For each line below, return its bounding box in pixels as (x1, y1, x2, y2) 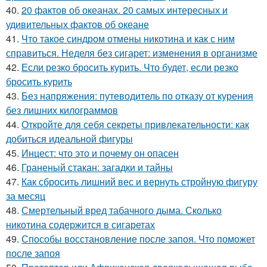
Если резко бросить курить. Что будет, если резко (21, 60, 238, 74)
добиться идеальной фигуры (6, 132, 133, 146)
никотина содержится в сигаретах (6, 218, 155, 232)
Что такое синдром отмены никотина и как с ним (21, 32, 235, 46)
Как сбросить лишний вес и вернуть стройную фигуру (21, 175, 257, 189)
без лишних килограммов (6, 103, 118, 117)
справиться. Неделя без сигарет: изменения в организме (6, 46, 257, 60)
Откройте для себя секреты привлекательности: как (21, 117, 249, 132)
